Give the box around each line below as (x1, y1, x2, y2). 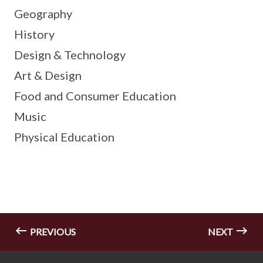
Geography (14, 6, 72, 21)
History (14, 26, 55, 41)
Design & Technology (14, 47, 126, 62)
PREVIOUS (28, 225, 76, 237)
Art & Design (14, 68, 82, 82)
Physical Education (14, 129, 114, 144)
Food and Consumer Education (14, 88, 176, 103)
